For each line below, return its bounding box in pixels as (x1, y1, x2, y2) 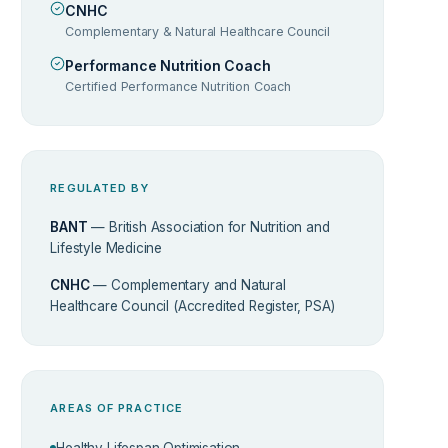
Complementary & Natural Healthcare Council (65, 23, 330, 39)
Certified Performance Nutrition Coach (65, 78, 291, 94)
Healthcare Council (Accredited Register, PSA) (50, 297, 335, 314)
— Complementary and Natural (89, 276, 286, 293)
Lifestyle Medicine (50, 239, 163, 256)
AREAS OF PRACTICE (50, 400, 184, 415)
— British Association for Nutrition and (87, 218, 330, 235)
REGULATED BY (50, 180, 150, 195)
